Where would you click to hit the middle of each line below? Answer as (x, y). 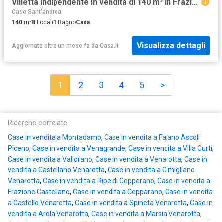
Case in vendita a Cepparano (117, 192)
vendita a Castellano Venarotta (56, 170)
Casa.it (109, 45)
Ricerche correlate (38, 123)
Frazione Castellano (39, 192)
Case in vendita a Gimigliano (151, 170)
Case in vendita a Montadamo (55, 138)
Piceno (19, 148)
